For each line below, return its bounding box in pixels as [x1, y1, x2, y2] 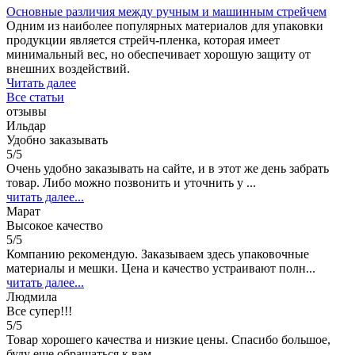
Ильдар [6, 119, 46, 133]
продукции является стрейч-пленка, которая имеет [6, 33, 280, 48]
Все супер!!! [6, 304, 72, 319]
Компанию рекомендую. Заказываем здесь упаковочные [6, 247, 309, 261]
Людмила [6, 290, 57, 304]
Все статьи [6, 90, 64, 105]
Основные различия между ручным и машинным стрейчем [6, 5, 326, 19]
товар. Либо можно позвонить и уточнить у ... [6, 176, 256, 190]
